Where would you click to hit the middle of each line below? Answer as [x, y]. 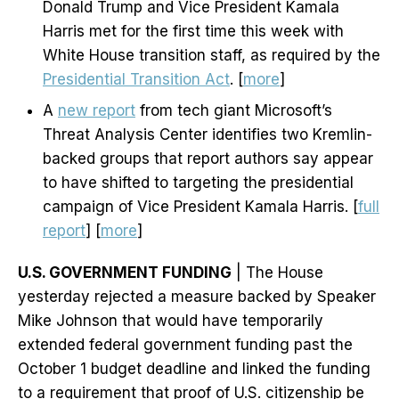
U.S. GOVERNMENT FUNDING [125, 273]
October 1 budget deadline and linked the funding [194, 369]
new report [97, 111]
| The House [277, 273]
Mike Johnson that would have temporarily [171, 321]
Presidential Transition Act [136, 80]
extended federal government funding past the [185, 345]
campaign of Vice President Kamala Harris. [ [200, 207]
